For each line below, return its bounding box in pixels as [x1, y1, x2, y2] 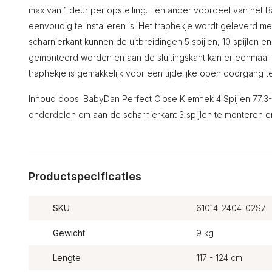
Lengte [53, 253, 81, 263]
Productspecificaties [29, 170, 141, 183]
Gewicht [53, 228, 85, 238]
